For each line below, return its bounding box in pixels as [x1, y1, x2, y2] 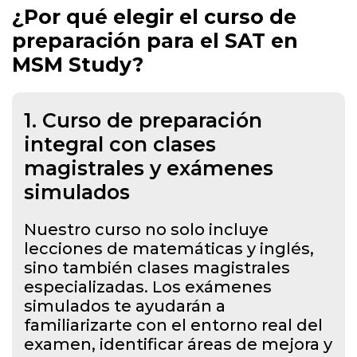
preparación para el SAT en [12, 28, 298, 53]
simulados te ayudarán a [24, 296, 226, 316]
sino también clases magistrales [24, 257, 290, 277]
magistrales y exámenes [24, 155, 273, 180]
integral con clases [24, 131, 216, 156]
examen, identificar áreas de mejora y [24, 334, 332, 354]
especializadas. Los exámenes [24, 277, 272, 296]
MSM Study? [12, 52, 143, 76]
